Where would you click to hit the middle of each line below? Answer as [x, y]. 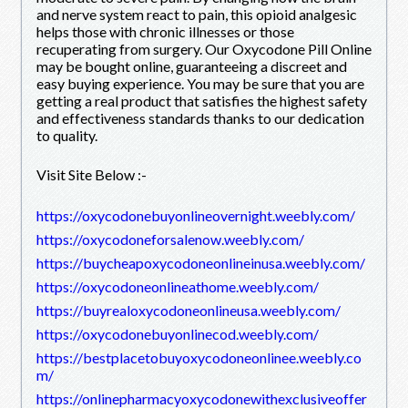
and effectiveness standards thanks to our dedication [200, 117]
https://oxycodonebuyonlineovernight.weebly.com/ [196, 215]
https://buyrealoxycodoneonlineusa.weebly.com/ [189, 310]
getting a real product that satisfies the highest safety [202, 100]
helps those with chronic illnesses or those [165, 31]
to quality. [67, 135]
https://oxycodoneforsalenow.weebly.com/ [170, 239]
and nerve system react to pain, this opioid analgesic [197, 14]
